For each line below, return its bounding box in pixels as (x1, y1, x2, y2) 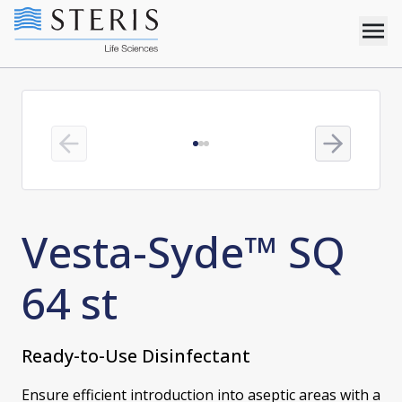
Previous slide (67, 142, 141, 158)
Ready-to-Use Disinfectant (22, 344, 250, 369)
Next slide (331, 142, 383, 158)
